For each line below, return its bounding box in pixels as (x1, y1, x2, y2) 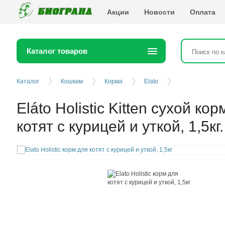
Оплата (190, 8, 216, 16)
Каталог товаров (27, 47, 87, 55)
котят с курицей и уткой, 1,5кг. (17, 118, 223, 135)
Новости (144, 8, 175, 16)
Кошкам (61, 78, 83, 85)
